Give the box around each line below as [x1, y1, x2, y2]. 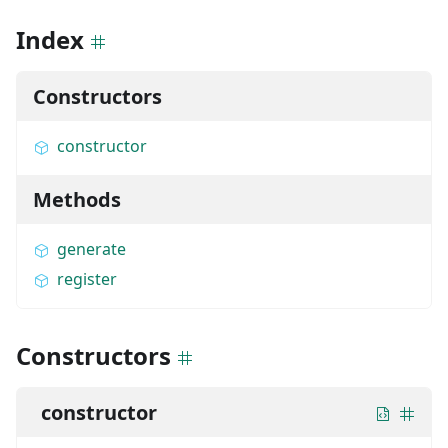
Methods [33, 185, 121, 213]
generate [57, 237, 126, 260]
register [57, 267, 117, 290]
